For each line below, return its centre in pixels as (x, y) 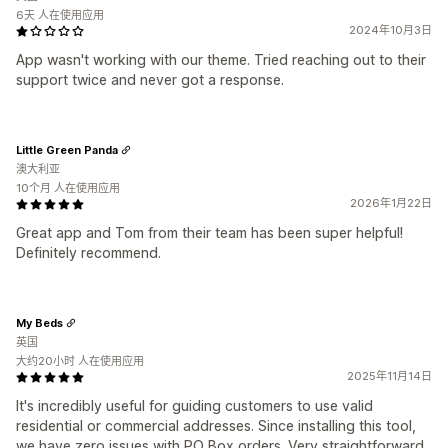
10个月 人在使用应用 (68, 188)
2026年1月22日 (391, 203)
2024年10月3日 (390, 30)
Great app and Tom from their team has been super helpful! (209, 232)
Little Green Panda (67, 149)
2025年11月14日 (389, 376)
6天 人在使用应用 (60, 15)
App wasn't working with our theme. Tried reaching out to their (221, 59)
